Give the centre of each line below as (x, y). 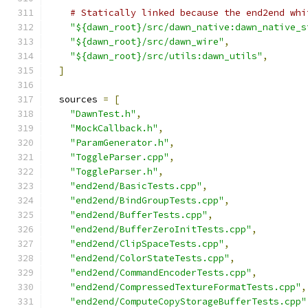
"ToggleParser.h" (114, 172)
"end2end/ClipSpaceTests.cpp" (147, 244)
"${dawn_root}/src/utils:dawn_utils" (166, 56)
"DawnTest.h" (103, 114)
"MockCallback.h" (114, 128)
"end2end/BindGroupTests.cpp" (147, 200)
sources (76, 99)
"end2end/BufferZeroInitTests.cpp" (161, 229)
